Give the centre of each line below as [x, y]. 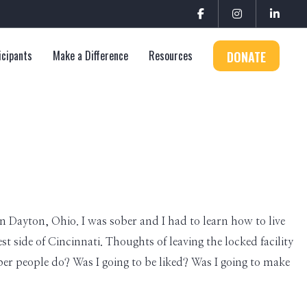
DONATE [246, 57]
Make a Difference [90, 56]
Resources [171, 56]
